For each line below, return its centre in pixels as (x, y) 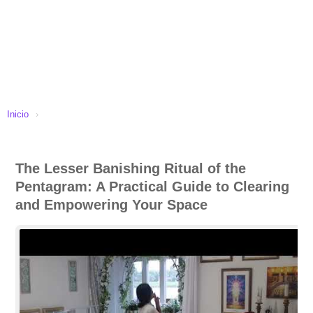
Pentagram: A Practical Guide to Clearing (152, 187)
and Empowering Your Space (111, 205)
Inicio (18, 114)
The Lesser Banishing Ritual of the (131, 168)
